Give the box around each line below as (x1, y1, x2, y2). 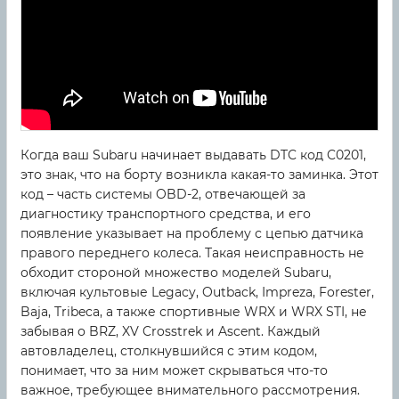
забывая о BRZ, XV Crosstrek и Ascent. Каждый (20, 323, 321, 340)
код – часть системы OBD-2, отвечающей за (20, 186, 305, 203)
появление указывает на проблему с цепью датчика (20, 225, 363, 242)
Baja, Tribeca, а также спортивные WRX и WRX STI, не (20, 304, 367, 321)
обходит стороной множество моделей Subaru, (20, 265, 331, 281)
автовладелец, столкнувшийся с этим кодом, (20, 343, 317, 360)
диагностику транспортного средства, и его (20, 206, 311, 223)
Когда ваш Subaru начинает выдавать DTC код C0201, (20, 147, 366, 164)
